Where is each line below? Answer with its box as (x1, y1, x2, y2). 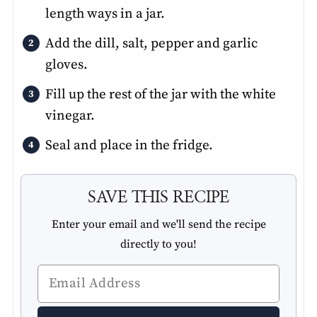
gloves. (45, 56, 88, 73)
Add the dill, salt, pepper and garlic (45, 35, 258, 52)
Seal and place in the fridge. (45, 137, 213, 154)
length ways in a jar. (45, 5, 165, 22)
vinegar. (45, 107, 95, 124)
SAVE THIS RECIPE (87, 189, 230, 206)
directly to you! (120, 236, 197, 251)
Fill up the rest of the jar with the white (45, 86, 276, 103)
